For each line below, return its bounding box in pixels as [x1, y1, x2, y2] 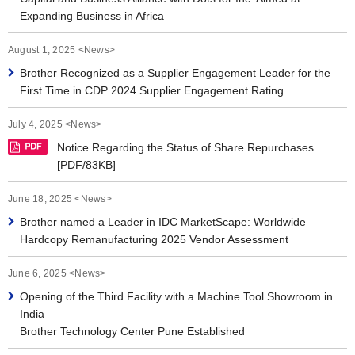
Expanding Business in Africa [20, 10, 164, 22]
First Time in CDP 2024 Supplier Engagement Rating [20, 84, 284, 97]
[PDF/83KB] [57, 158, 116, 171]
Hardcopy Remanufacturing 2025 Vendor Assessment [20, 233, 288, 246]
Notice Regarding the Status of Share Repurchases [57, 141, 314, 154]
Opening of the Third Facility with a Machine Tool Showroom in [20, 290, 333, 303]
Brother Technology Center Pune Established [20, 325, 245, 338]
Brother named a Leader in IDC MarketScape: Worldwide [20, 216, 306, 228]
